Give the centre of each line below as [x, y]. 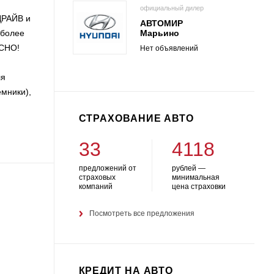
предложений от [107, 168]
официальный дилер [172, 8]
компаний [95, 187]
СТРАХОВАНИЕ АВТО [136, 118]
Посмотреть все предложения [142, 213]
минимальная [195, 177]
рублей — [188, 168]
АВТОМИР [161, 23]
